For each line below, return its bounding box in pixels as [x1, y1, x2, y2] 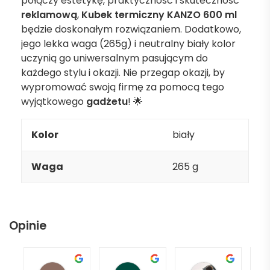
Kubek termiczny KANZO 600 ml [81, 8, 237, 22]
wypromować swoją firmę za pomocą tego [21, 80, 224, 94]
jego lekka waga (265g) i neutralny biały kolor [21, 37, 236, 51]
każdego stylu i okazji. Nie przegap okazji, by [21, 66, 225, 80]
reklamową [21, 8, 77, 22]
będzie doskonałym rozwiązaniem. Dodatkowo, [21, 22, 241, 36]
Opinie [9, 217, 46, 234]
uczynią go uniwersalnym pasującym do [21, 51, 208, 65]
